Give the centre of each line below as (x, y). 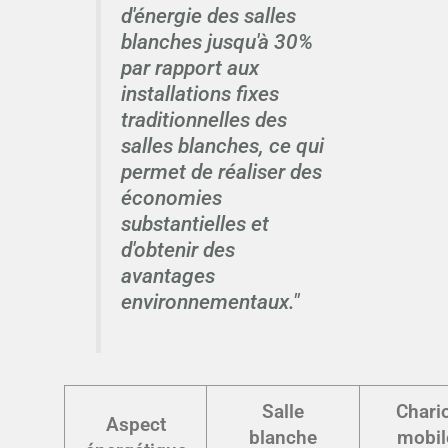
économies (171, 198)
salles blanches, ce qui (222, 146)
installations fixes (199, 94)
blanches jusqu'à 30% (216, 42)
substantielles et (194, 224)
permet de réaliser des (221, 172)
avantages (167, 276)
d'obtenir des (177, 250)
